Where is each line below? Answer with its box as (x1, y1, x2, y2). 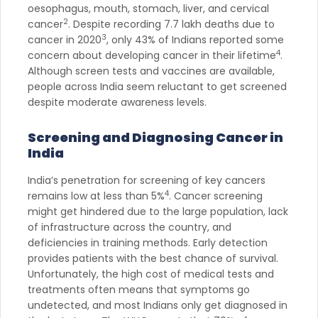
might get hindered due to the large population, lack (28, 204, 288, 219)
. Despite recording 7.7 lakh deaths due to (68, 16, 275, 31)
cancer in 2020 (28, 32, 102, 47)
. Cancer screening (169, 188, 263, 203)
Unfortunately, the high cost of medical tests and (28, 266, 274, 281)
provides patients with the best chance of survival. (28, 251, 278, 265)
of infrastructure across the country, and (28, 219, 231, 234)
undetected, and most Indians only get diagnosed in (28, 297, 287, 312)
